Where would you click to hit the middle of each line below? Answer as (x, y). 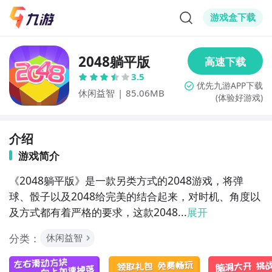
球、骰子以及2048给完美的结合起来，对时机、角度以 (134, 196)
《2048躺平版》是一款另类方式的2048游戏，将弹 (126, 180)
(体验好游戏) (240, 97)
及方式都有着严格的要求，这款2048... (98, 212)
